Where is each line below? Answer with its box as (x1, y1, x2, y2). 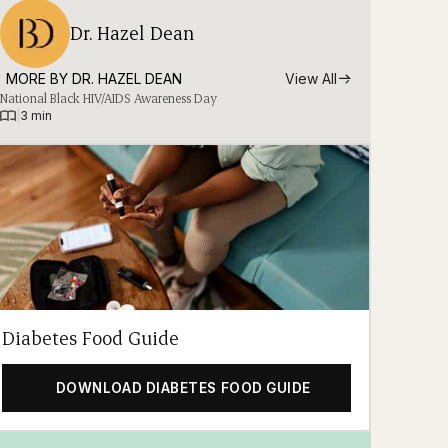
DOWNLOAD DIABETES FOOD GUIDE (55, 380, 311, 397)
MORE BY (6, 70, 73, 88)
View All (285, 70, 338, 88)
